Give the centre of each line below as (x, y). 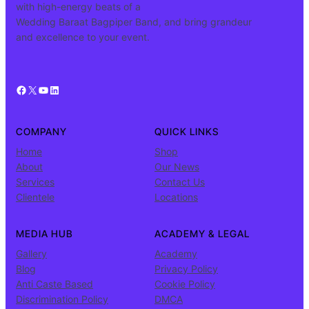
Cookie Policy (185, 284)
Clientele (35, 197)
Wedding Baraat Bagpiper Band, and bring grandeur (134, 22)
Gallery (31, 254)
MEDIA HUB (44, 234)
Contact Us (180, 182)
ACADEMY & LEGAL (202, 234)
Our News (177, 167)
